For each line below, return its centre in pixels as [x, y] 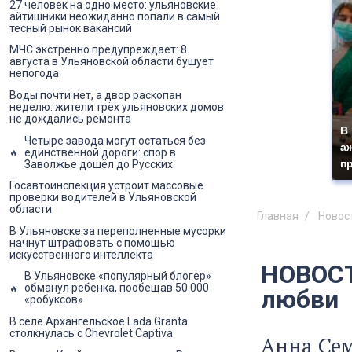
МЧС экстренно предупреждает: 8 [98, 50]
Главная [278, 216]
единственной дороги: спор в [100, 152]
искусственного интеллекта [81, 254]
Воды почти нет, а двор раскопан [95, 95]
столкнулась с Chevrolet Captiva [91, 333]
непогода [34, 73]
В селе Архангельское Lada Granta [99, 321]
